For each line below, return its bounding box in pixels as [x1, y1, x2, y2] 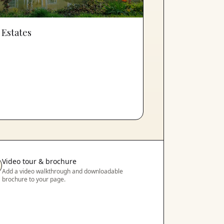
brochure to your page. [1, 174, 65, 183]
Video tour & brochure [1, 156, 76, 166]
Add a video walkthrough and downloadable [1, 166, 123, 175]
